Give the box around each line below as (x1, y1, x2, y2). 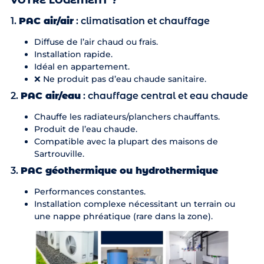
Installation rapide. (34, 48, 113, 60)
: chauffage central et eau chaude (80, 90, 248, 101)
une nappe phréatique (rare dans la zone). (34, 210, 213, 222)
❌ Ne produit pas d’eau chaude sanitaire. (34, 73, 206, 84)
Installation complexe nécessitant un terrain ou (34, 198, 235, 209)
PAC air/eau (20, 90, 81, 101)
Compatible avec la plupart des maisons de (34, 136, 218, 147)
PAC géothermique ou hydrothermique (20, 164, 218, 176)
